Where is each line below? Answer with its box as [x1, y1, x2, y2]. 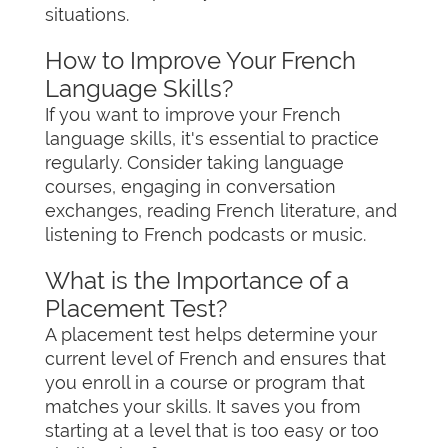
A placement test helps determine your [45, 324, 377, 345]
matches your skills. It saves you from [45, 396, 361, 417]
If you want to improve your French [45, 104, 341, 125]
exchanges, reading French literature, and [45, 200, 397, 221]
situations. [45, 4, 129, 25]
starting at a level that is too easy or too [45, 420, 379, 441]
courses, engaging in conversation [45, 176, 336, 197]
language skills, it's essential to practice [45, 128, 379, 149]
